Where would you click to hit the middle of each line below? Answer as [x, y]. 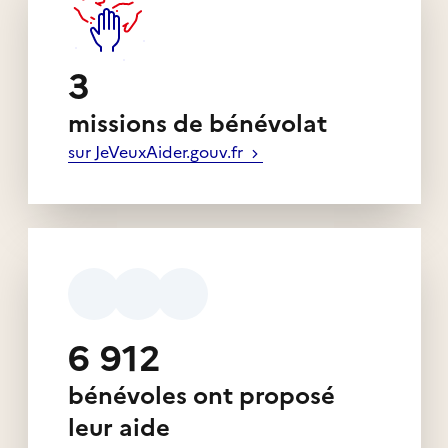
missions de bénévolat [197, 123]
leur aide [118, 427]
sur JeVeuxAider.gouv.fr [157, 151]
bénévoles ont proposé [201, 395]
